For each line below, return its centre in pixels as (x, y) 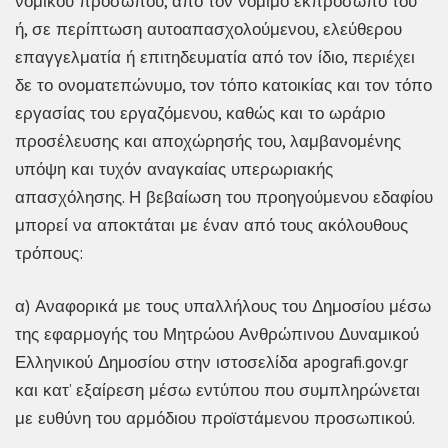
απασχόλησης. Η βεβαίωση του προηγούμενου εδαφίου (224, 196)
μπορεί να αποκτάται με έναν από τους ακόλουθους (211, 224)
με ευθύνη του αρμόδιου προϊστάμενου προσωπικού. (215, 418)
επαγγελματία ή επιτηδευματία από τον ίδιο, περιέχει (215, 56)
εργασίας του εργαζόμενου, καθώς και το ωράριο (200, 112)
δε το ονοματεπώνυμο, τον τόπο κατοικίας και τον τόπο (223, 84)
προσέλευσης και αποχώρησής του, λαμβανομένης (208, 140)
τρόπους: (49, 252)
